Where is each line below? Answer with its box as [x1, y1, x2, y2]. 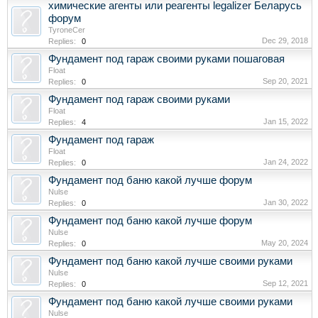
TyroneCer [48, 25, 85, 34]
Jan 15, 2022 [263, 116, 308, 126]
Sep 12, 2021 [263, 278, 308, 287]
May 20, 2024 [261, 238, 308, 247]
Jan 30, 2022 [263, 197, 308, 207]
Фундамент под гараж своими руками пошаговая [48, 53, 285, 65]
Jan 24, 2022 [263, 157, 308, 166]
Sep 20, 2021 [263, 76, 308, 85]
